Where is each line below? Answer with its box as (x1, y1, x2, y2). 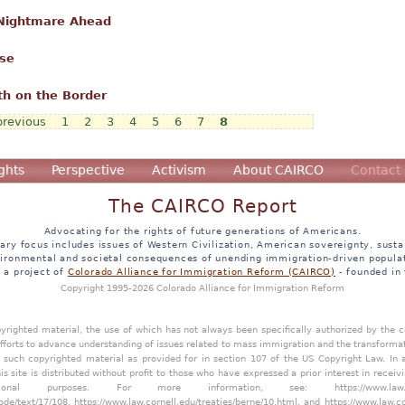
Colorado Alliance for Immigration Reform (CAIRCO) (67, 265, 335, 277)
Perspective (52, 162, 125, 177)
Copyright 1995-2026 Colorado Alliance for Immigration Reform (61, 281, 344, 293)
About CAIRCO (233, 162, 324, 177)
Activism (152, 162, 206, 177)
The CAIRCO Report (108, 195, 297, 217)
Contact (351, 162, 400, 177)
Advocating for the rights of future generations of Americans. (43, 224, 362, 236)
